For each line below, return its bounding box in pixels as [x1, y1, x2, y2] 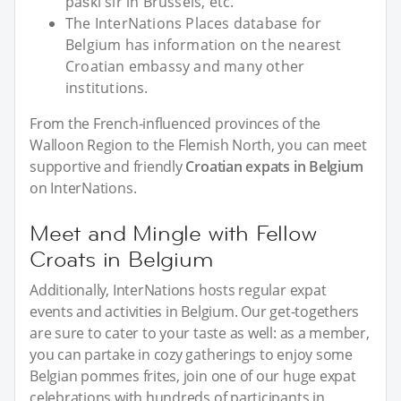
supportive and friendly [30, 157, 186, 177]
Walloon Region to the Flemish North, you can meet [30, 135, 367, 156]
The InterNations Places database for [65, 13, 322, 34]
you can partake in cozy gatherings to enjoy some [30, 345, 353, 365]
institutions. [65, 78, 149, 98]
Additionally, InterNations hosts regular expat [30, 280, 327, 301]
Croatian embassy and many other [65, 56, 305, 77]
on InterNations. [30, 178, 137, 199]
